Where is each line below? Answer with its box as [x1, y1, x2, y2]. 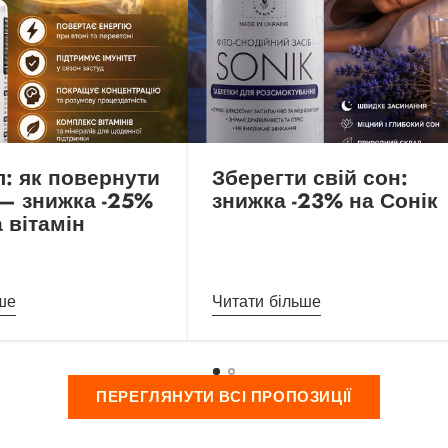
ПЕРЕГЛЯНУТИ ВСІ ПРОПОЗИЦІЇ [96, 385, 352, 408]
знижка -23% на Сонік [212, 186, 438, 217]
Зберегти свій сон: [212, 163, 408, 194]
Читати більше [212, 290, 321, 314]
